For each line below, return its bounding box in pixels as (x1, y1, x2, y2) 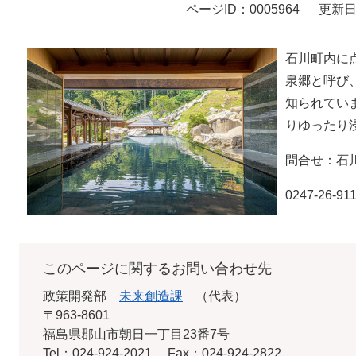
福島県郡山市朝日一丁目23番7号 (43, 327, 230, 341)
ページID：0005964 (186, 2, 300, 16)
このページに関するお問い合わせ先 (43, 261, 272, 277)
